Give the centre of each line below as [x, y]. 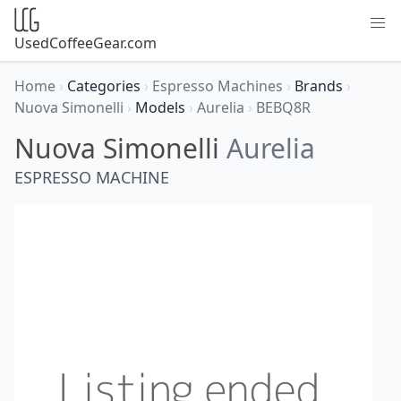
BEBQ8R [283, 107]
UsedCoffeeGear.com [85, 43]
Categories [106, 86]
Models [162, 107]
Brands [320, 86]
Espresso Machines [219, 86]
